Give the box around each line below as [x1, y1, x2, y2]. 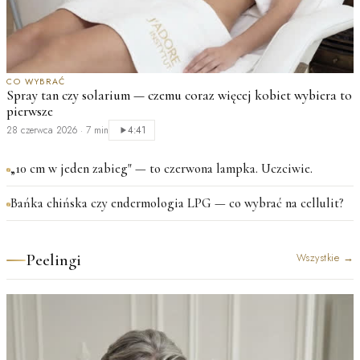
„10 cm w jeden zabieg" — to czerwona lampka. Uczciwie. [10, 161, 313, 178]
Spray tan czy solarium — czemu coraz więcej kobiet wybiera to [6, 87, 352, 104]
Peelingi [26, 250, 81, 271]
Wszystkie [296, 250, 339, 265]
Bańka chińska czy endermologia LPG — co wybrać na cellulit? [10, 195, 343, 212]
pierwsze [6, 103, 53, 121]
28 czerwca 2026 [6, 123, 77, 138]
